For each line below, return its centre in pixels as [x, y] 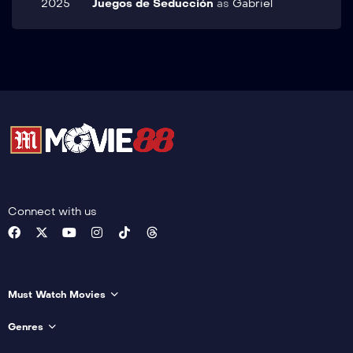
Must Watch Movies [57, 295]
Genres [26, 327]
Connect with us [52, 212]
